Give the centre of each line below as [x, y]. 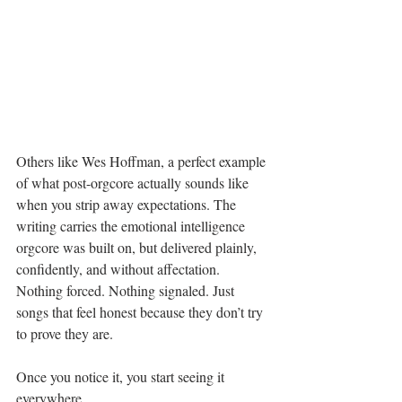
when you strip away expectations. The [128, 204]
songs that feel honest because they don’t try [141, 311]
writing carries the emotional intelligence [132, 225]
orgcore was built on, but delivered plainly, [138, 247]
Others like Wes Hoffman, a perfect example [143, 161]
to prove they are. [65, 333]
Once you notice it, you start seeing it [122, 376]
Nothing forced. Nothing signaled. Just [127, 290]
